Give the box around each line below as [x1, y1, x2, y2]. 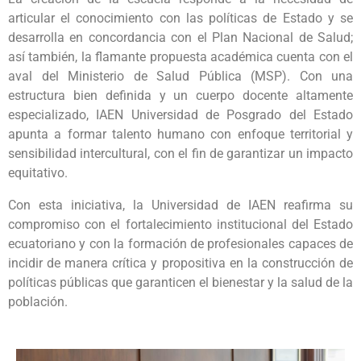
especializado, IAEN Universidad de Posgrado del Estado [8, 107, 353, 122]
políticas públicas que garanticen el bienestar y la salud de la [8, 275, 353, 290]
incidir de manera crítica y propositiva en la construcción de [8, 255, 353, 271]
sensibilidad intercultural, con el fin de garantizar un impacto [8, 146, 353, 161]
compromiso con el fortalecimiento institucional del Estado [8, 217, 353, 232]
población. [8, 294, 68, 309]
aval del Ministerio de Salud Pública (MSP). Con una [8, 68, 353, 84]
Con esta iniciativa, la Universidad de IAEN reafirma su [8, 197, 353, 213]
